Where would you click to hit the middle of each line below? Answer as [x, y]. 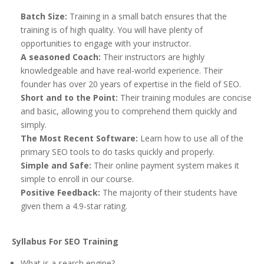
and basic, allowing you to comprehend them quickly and [129, 111]
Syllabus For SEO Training [65, 242]
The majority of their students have [169, 193]
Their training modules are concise [186, 98]
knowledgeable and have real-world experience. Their [122, 71]
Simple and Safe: [56, 166]
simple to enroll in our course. [77, 179]
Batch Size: [44, 16]
